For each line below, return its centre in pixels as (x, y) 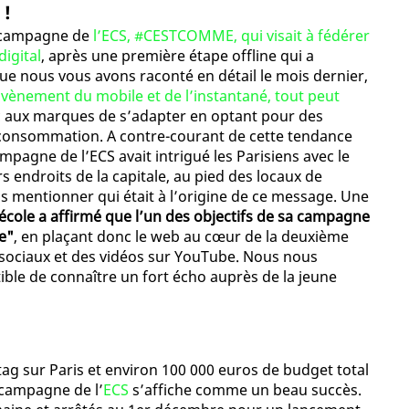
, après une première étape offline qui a (178, 56)
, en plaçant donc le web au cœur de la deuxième (181, 237)
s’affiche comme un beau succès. (245, 390)
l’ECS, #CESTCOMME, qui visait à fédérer (231, 36)
